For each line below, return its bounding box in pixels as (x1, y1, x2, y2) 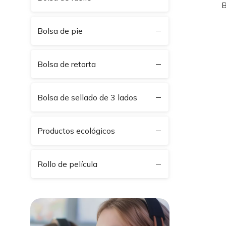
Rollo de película (37, 159, 97, 169)
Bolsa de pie (37, 26, 83, 36)
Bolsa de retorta (37, 59, 96, 69)
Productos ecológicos (37, 126, 115, 136)
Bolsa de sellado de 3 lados (37, 92, 137, 102)
